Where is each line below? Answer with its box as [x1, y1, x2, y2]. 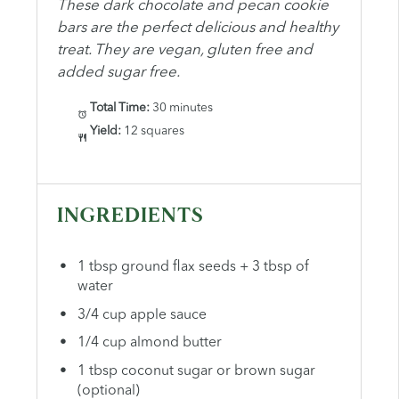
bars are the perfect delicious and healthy [57, 20, 339, 37]
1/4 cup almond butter [77, 336, 222, 351]
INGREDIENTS [57, 203, 205, 230]
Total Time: [87, 102, 151, 115]
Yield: [87, 126, 122, 138]
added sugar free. [57, 65, 181, 81]
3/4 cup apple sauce [77, 307, 207, 322]
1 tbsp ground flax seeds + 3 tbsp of [77, 259, 309, 274]
